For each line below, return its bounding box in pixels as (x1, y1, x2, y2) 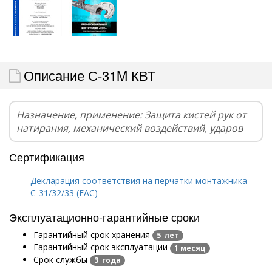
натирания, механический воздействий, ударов (16, 121, 243, 135)
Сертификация (9, 149, 84, 165)
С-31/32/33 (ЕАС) (30, 187, 98, 199)
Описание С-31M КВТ (24, 66, 155, 85)
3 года (94, 254, 121, 265)
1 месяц (174, 242, 206, 253)
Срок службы (33, 253, 90, 265)
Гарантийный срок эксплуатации (33, 241, 170, 253)
